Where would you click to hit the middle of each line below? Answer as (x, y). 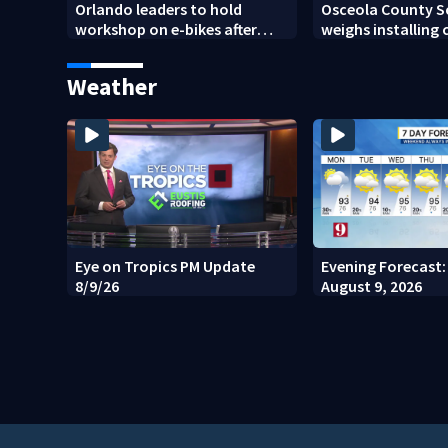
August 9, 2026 (372, 285)
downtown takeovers (151, 48)
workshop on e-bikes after (166, 28)
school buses (367, 48)
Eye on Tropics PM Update (165, 265)
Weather (112, 86)
